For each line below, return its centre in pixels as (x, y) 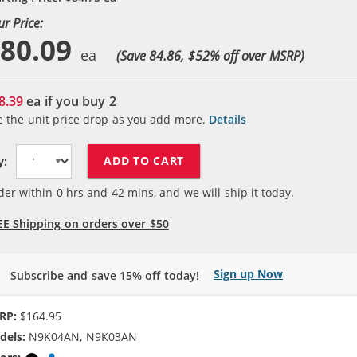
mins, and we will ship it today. (209, 192)
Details (228, 119)
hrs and (87, 192)
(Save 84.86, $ (155, 55)
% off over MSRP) (257, 55)
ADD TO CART (144, 161)
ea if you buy (66, 101)
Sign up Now (249, 273)
